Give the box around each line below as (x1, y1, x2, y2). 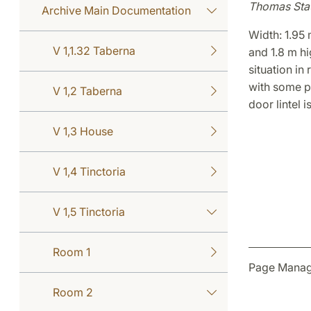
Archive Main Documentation (42, 3, 191, 17)
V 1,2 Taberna (53, 83, 122, 98)
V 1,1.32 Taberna (53, 43, 135, 58)
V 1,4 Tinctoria (53, 164, 126, 178)
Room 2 (53, 285, 93, 299)
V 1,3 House (53, 124, 113, 138)
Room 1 (53, 244, 90, 259)
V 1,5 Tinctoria (53, 204, 125, 219)
